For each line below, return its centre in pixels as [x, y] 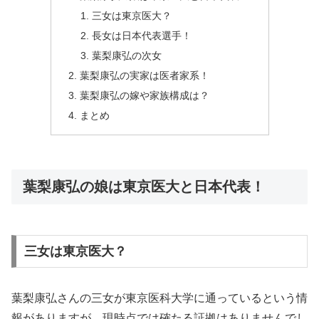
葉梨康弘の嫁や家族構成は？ [144, 95]
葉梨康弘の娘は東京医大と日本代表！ [144, 186]
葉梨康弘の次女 [127, 56]
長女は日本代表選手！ [142, 36]
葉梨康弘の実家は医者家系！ [144, 75]
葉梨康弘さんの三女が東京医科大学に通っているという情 [159, 298]
